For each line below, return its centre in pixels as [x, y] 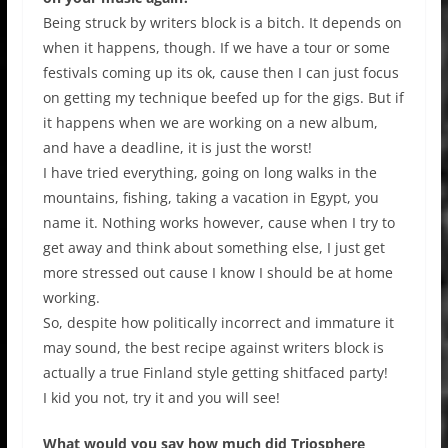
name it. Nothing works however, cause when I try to [218, 222]
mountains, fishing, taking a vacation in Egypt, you [210, 197]
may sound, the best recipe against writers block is [213, 347]
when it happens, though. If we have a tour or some [216, 47]
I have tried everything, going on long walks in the [209, 172]
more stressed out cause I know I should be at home [217, 272]
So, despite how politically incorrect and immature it [218, 322]
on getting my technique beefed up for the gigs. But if [223, 97]
